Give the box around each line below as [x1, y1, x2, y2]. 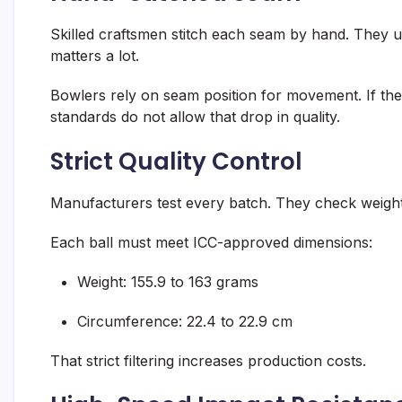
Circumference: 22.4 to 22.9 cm [77, 312, 293, 331]
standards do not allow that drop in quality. [50, 108, 340, 127]
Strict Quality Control [50, 145, 302, 179]
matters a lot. [50, 47, 139, 66]
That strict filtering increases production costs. [50, 352, 366, 371]
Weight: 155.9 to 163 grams [77, 273, 258, 292]
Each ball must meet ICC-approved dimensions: [50, 233, 372, 252]
